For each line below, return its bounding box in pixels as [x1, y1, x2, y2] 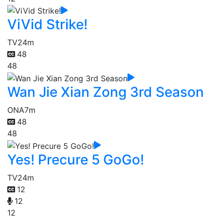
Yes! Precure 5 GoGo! [7, 151, 144, 168]
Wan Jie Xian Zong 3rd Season [7, 83, 204, 100]
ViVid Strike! [7, 16, 88, 33]
